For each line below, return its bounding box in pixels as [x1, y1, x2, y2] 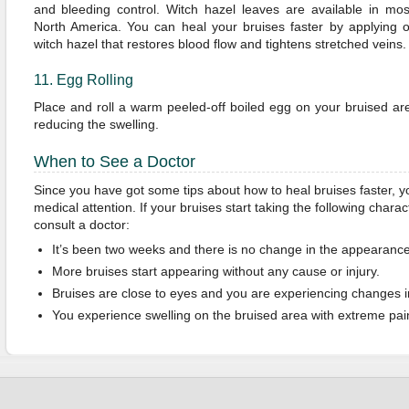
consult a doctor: [33, 217, 130, 232]
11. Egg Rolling [33, 72, 133, 88]
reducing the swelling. [33, 117, 159, 131]
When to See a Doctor [33, 152, 195, 171]
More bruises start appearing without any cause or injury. [51, 264, 380, 278]
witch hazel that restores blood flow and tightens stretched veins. [33, 37, 406, 51]
